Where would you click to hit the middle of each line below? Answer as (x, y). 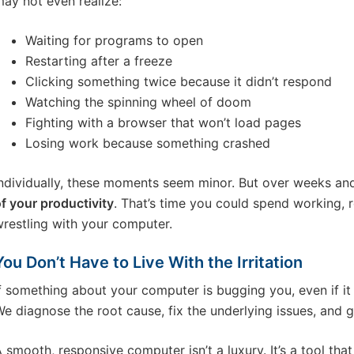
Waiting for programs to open (114, 40)
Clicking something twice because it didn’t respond (178, 81)
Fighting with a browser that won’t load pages (163, 122)
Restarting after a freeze (98, 60)
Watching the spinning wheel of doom (138, 102)
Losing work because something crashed (147, 143)
